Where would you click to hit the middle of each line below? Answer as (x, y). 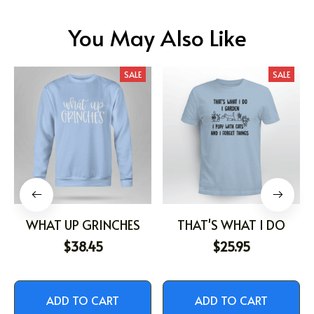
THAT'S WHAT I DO (231, 225)
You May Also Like (157, 37)
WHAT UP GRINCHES (83, 225)
